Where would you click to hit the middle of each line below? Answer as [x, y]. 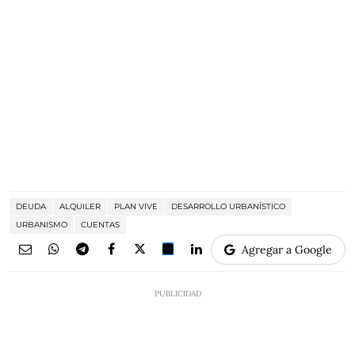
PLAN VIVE [136, 207]
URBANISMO [42, 225]
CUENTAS [100, 225]
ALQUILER [80, 207]
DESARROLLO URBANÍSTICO [228, 207]
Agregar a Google [287, 250]
